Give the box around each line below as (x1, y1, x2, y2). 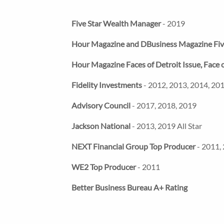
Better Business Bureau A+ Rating (71, 182, 187, 192)
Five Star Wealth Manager (71, 18, 161, 28)
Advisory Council (71, 100, 130, 110)
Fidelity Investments (71, 80, 142, 90)
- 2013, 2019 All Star (130, 121, 202, 131)
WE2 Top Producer (71, 162, 136, 172)
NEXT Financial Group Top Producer (71, 141, 195, 151)
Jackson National (71, 121, 130, 131)
